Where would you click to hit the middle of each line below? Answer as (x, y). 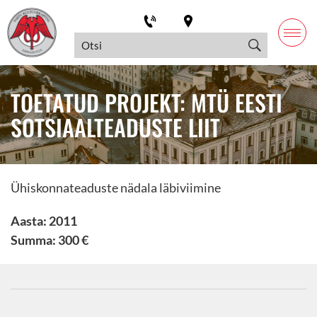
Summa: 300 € (50, 240)
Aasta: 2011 (44, 221)
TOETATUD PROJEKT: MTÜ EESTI (146, 102)
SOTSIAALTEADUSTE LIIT (115, 127)
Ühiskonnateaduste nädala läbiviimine (116, 188)
